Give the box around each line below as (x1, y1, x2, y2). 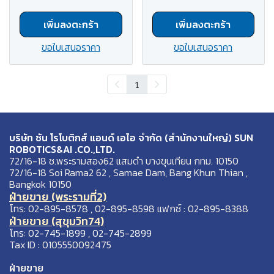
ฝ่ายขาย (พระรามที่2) (9, 188, 106, 205)
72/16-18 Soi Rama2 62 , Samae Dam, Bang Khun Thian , (9, 165, 248, 180)
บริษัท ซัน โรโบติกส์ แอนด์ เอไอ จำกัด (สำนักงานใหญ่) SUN (9, 130, 253, 145)
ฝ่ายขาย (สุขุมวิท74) (9, 213, 104, 229)
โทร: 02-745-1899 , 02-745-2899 (9, 226, 152, 240)
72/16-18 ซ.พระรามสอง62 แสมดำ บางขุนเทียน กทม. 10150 (9, 154, 239, 168)
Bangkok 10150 (9, 177, 72, 191)
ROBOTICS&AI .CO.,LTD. (9, 142, 115, 157)
